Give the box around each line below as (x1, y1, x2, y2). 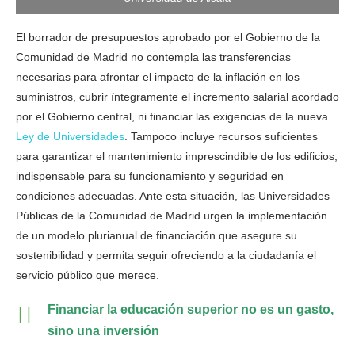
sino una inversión (48, 323, 159, 338)
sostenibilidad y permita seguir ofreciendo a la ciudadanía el (16, 248, 316, 261)
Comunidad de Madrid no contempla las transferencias (16, 50, 291, 63)
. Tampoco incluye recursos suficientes (124, 129, 318, 143)
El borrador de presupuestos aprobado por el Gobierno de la (16, 30, 320, 44)
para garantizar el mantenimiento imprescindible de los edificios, (16, 149, 338, 162)
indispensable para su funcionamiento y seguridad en (16, 169, 284, 182)
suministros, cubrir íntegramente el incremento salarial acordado (16, 90, 339, 103)
